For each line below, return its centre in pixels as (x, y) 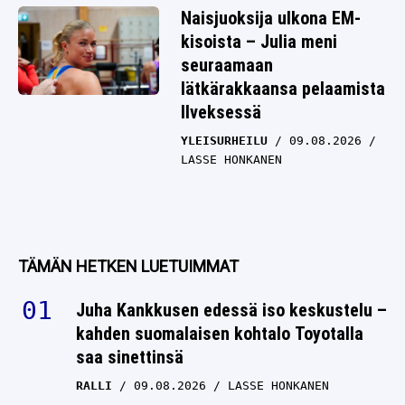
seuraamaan (227, 66)
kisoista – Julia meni (259, 42)
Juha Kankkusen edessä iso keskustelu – (231, 282)
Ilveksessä (221, 113)
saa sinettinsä (130, 329)
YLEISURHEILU (224, 141)
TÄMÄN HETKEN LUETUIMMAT (128, 238)
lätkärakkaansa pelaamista (283, 89)
